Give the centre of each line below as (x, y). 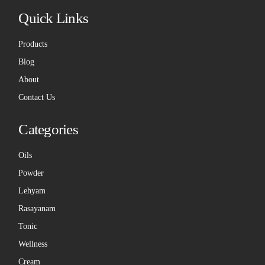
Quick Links (54, 18)
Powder (31, 173)
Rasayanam (37, 209)
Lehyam (32, 191)
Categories (48, 130)
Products (33, 44)
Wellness (33, 244)
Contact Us (37, 98)
